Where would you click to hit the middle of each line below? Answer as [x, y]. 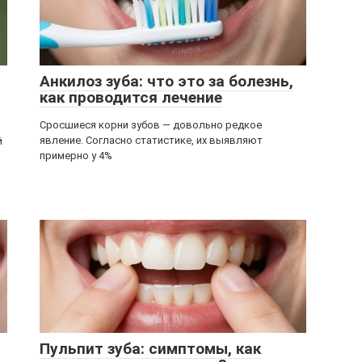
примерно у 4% [76, 156]
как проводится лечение [131, 97]
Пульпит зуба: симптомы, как [150, 349]
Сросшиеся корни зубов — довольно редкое [151, 125]
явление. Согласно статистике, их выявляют [151, 140]
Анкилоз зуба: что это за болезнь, [166, 81]
